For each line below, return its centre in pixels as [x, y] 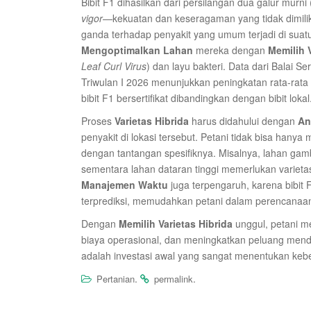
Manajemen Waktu [125, 185]
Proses [98, 121]
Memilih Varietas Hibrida [176, 224]
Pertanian [116, 279]
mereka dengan [230, 50]
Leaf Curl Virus [114, 66]
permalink [174, 279]
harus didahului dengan [243, 121]
